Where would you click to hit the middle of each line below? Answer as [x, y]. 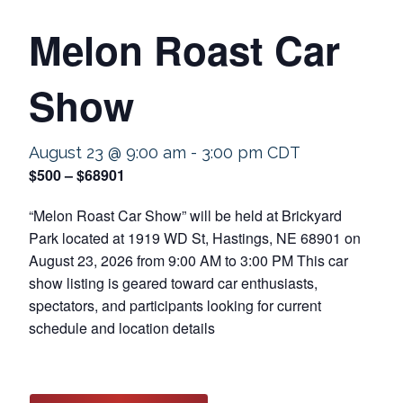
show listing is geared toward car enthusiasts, [173, 283]
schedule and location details [122, 328]
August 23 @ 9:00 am [107, 152]
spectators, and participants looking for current [175, 305]
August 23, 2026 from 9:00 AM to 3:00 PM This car [188, 260]
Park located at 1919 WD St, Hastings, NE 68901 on [195, 238]
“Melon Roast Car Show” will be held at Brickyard [185, 215]
